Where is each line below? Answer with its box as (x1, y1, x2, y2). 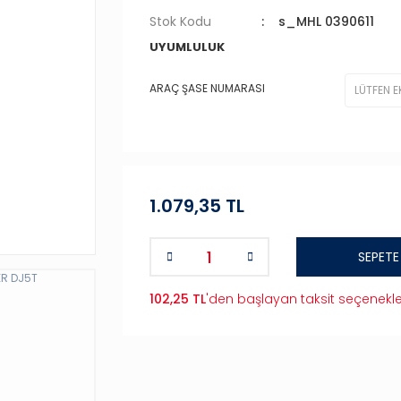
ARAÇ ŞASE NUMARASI (149, 80, 265, 96)
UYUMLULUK (149, 38, 225, 55)
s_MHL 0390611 (277, 13, 374, 30)
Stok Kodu (149, 13, 211, 30)
